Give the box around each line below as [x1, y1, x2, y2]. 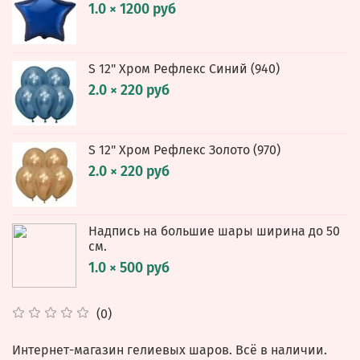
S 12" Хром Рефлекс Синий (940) [88, 60, 280, 76]
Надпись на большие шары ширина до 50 [88, 223, 340, 239]
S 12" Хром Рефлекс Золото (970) [88, 141, 280, 157]
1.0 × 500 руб [88, 259, 170, 276]
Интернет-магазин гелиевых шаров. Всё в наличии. [12, 342, 327, 358]
